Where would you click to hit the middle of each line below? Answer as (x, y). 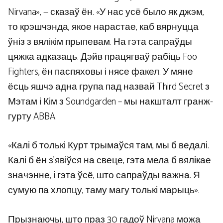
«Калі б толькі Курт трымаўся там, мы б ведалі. (109, 146)
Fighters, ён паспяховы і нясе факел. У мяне (101, 72)
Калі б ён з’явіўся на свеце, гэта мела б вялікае (110, 161)
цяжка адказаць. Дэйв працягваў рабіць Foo (103, 57)
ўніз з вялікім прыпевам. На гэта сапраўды (100, 42)
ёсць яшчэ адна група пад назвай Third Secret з (109, 87)
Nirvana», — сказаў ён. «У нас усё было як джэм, (106, 12)
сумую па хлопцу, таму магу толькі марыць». (104, 191)
